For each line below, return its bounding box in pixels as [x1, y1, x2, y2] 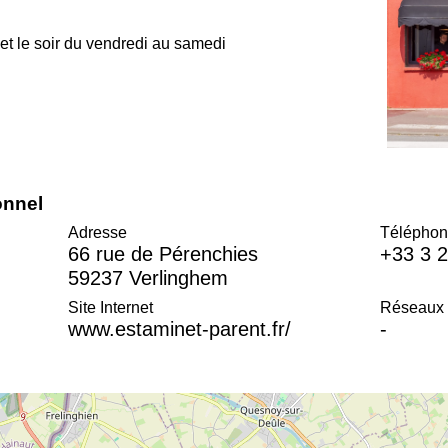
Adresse [68, 223, 128, 241]
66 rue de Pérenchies [68, 242, 259, 265]
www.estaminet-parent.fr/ [68, 317, 292, 340]
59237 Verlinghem [68, 266, 229, 289]
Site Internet [68, 298, 154, 316]
